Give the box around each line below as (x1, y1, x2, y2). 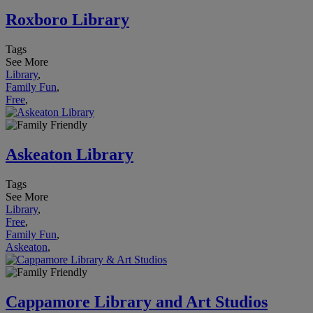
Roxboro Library (6, 10, 129, 29)
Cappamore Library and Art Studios (6, 292, 268, 311)
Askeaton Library (6, 145, 133, 163)
